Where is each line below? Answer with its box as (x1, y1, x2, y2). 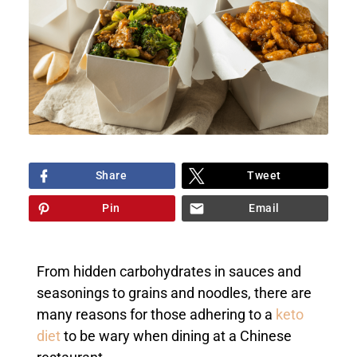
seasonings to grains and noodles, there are (36, 285, 312, 302)
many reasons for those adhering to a (36, 307, 276, 324)
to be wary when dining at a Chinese (60, 328, 292, 345)
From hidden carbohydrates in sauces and (36, 264, 301, 280)
